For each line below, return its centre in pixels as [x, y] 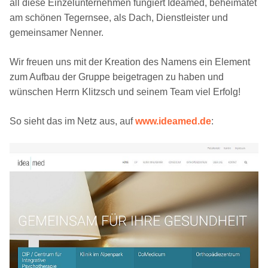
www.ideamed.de [173, 121]
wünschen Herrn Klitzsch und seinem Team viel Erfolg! [125, 92]
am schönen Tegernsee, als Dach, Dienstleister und [119, 18]
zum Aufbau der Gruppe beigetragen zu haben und [117, 77]
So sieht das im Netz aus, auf [72, 121]
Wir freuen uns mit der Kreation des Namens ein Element [130, 62]
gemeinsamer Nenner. [57, 33]
